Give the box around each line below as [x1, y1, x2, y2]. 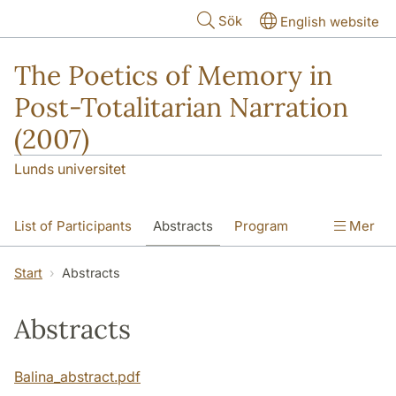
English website [280, 13, 379, 30]
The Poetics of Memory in [14, 58, 332, 92]
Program [234, 217, 288, 235]
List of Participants [14, 217, 132, 235]
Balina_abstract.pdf [14, 368, 141, 386]
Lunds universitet [14, 160, 126, 179]
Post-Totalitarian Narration [14, 90, 348, 124]
